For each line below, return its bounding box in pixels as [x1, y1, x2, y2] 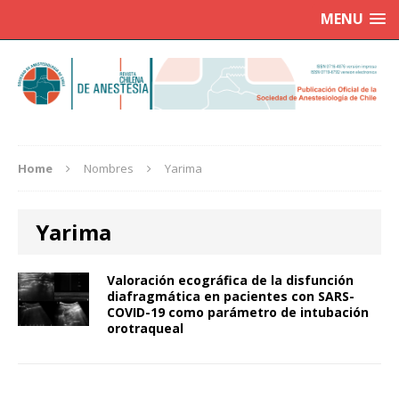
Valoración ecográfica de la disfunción [107, 272, 354, 289]
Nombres [84, 160, 134, 177]
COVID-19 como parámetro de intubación [107, 304, 369, 322]
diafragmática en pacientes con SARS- [107, 288, 354, 305]
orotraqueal [107, 320, 183, 338]
